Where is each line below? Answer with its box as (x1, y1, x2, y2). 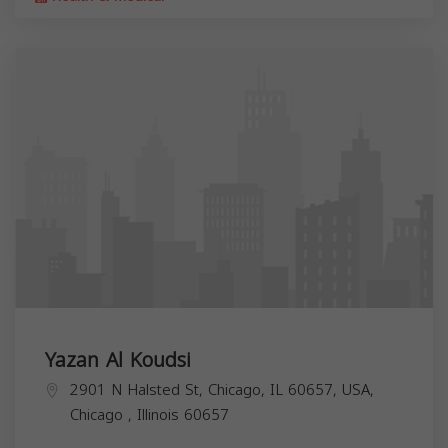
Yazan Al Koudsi (45, 340, 191, 379)
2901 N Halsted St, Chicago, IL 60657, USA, (70, 375, 374, 404)
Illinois (137, 400, 184, 429)
